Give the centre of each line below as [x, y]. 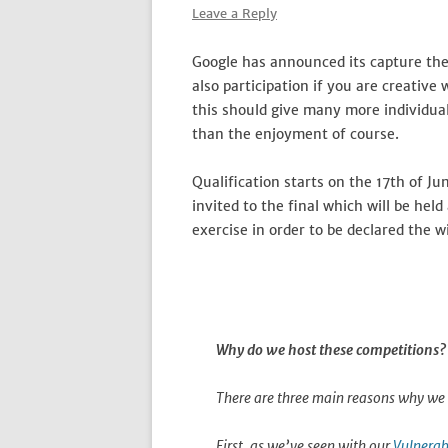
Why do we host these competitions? [331, 350]
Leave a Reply [234, 13]
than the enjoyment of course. [295, 134]
